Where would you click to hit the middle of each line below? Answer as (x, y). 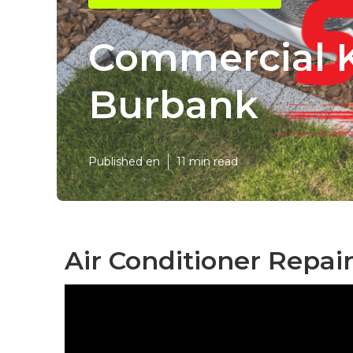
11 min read (207, 162)
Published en (124, 162)
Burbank (173, 104)
